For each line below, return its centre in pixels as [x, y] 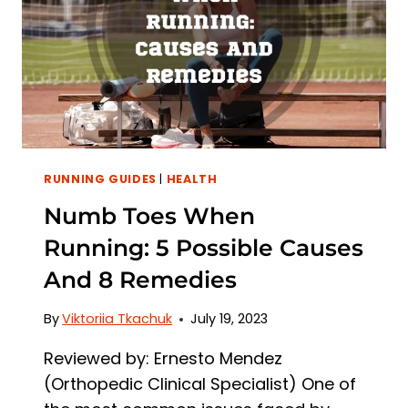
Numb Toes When [149, 215]
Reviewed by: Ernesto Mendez [163, 359]
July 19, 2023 [229, 319]
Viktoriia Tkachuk [117, 319]
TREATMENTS [176, 41]
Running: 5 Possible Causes [204, 247]
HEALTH [192, 179]
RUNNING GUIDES [100, 179]
